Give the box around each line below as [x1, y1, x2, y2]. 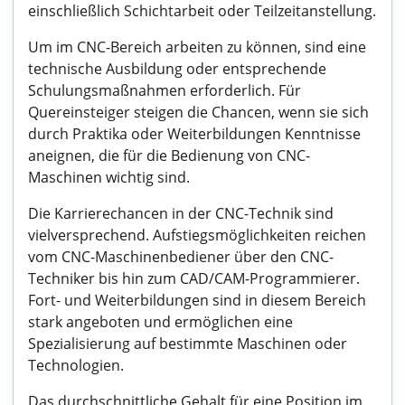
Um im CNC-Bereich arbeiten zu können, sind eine [28, 37, 366, 57]
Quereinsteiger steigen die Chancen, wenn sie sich [28, 102, 369, 122]
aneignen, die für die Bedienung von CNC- [28, 146, 310, 165]
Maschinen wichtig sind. [28, 167, 190, 187]
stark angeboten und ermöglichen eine [28, 312, 293, 332]
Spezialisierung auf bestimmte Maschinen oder [28, 334, 347, 353]
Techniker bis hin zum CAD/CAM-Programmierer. [28, 268, 360, 288]
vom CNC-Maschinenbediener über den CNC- [28, 247, 334, 267]
